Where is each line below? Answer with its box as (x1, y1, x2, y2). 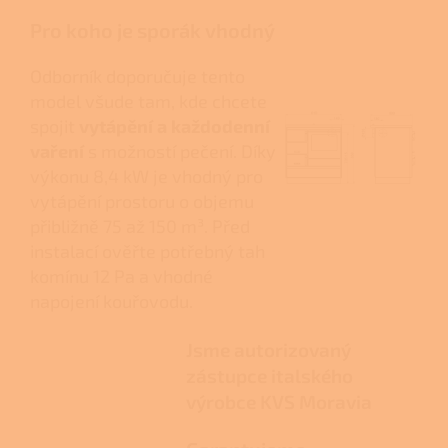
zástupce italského (185, 364, 353, 388)
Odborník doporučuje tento (30, 65, 245, 88)
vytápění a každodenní (79, 115, 270, 138)
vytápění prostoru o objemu (30, 190, 254, 213)
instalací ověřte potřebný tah (30, 240, 265, 263)
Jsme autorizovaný (185, 338, 351, 362)
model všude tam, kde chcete (30, 90, 267, 113)
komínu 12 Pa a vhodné (30, 265, 213, 288)
